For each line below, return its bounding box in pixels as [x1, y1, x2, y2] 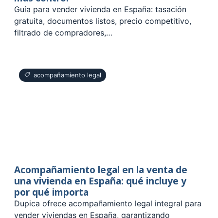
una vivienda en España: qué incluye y [14, 174, 187, 187]
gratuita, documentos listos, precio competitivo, [14, 16, 192, 26]
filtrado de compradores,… [14, 27, 113, 37]
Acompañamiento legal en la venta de [14, 163, 188, 176]
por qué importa [14, 185, 89, 199]
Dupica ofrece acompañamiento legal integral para [14, 198, 202, 208]
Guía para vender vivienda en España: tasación [14, 4, 187, 14]
